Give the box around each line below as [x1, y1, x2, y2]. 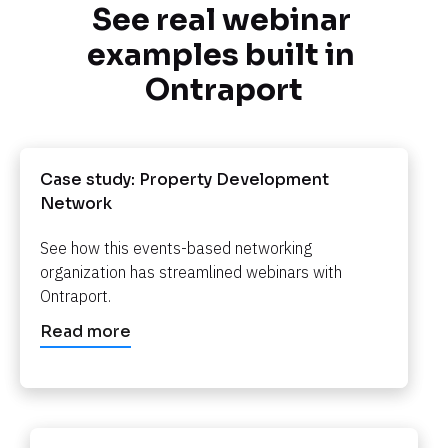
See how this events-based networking [40, 237, 312, 258]
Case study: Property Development [40, 168, 329, 190]
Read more [40, 320, 131, 342]
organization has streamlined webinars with [40, 261, 342, 282]
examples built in [87, 35, 355, 74]
